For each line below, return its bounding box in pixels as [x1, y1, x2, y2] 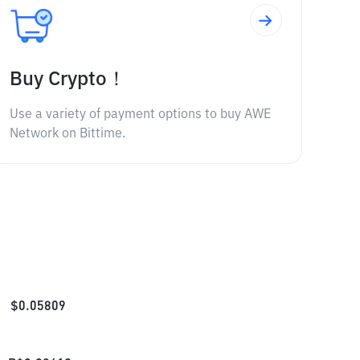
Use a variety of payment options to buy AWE [9, 108, 271, 121]
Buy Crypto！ [9, 70, 126, 89]
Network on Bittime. [9, 128, 125, 141]
